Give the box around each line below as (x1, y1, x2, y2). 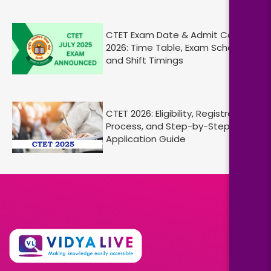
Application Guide (106, 132, 186, 145)
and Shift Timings (106, 53, 183, 67)
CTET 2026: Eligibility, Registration (106, 106, 251, 120)
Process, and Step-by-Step (106, 119, 230, 132)
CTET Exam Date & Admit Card (106, 28, 243, 41)
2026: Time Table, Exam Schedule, (106, 41, 255, 54)
